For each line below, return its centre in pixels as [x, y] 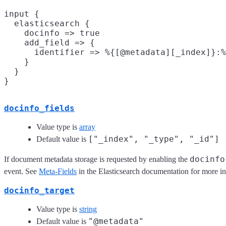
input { [22, 14]
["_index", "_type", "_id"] [154, 139]
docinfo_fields [39, 108]
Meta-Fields [58, 171]
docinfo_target [39, 190]
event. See [21, 171]
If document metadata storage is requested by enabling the [97, 159]
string [88, 209]
